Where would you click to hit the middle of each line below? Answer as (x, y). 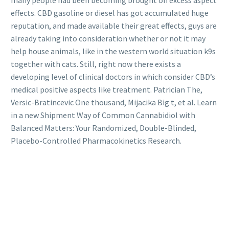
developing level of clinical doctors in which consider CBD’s (113, 76)
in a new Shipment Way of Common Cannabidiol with (103, 115)
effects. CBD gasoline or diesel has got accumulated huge (110, 13)
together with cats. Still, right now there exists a (96, 64)
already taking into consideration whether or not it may (108, 38)
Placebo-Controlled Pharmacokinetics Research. (96, 140)
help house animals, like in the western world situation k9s (113, 51)
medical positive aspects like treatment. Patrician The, (107, 89)
